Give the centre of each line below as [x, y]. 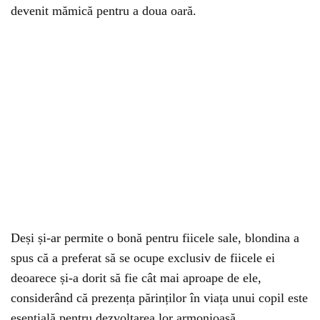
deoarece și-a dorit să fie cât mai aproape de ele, [136, 278]
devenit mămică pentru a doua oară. [104, 11]
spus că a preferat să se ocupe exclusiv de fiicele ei [143, 258]
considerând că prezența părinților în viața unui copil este [159, 298]
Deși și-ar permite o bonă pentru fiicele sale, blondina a [155, 238]
